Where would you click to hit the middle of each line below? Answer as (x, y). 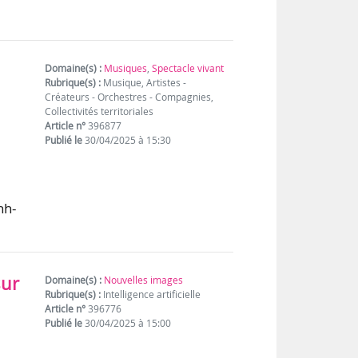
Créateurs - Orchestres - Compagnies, (129, 97)
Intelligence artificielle (151, 294)
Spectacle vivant (188, 68)
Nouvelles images (144, 280)
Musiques (126, 68)
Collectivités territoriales (99, 111)
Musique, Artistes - (144, 82)
